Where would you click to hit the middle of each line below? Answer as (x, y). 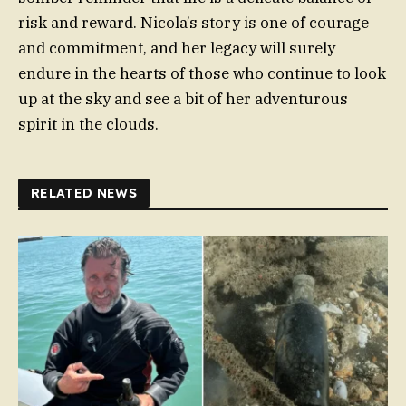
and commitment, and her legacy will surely (177, 48)
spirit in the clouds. (88, 125)
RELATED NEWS (84, 193)
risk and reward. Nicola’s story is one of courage (193, 23)
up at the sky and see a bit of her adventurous (183, 99)
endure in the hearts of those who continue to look (202, 74)
